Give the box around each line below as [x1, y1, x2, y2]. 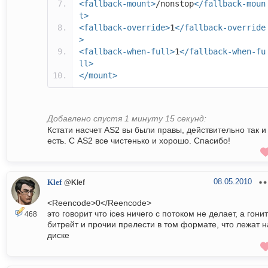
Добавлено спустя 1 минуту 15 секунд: [47, 114, 206, 124]
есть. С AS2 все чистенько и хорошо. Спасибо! [47, 136, 230, 146]
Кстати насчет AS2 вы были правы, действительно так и [47, 125, 266, 135]
